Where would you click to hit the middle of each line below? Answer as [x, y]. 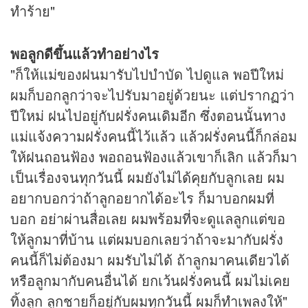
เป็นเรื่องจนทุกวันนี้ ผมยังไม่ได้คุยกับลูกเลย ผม [147, 177]
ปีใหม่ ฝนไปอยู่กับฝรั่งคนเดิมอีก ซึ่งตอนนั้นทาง [148, 115]
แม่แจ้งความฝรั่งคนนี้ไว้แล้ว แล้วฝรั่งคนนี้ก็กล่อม [154, 136]
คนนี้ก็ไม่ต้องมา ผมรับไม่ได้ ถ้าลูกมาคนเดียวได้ [150, 260]
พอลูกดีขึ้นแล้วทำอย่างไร [85, 54]
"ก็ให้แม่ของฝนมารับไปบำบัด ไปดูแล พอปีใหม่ [147, 74]
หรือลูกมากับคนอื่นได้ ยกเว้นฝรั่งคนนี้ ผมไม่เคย [150, 280]
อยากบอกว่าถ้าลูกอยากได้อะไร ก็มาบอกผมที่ [142, 198]
